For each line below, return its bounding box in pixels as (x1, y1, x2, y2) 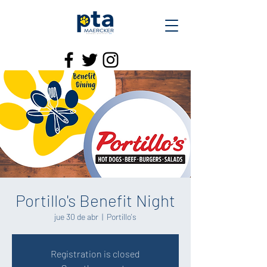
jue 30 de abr (54, 212, 98, 222)
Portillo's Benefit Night (15, 190, 175, 210)
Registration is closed (51, 248, 140, 259)
